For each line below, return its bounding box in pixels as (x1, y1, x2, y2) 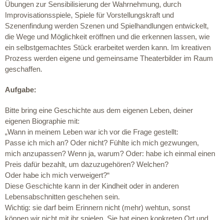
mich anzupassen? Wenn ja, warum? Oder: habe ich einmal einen (5, 149, 215, 158)
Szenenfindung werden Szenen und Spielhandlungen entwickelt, (5, 22, 209, 30)
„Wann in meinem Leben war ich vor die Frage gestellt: (5, 128, 178, 136)
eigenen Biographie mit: (5, 117, 80, 125)
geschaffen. (5, 65, 42, 73)
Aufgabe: (5, 85, 36, 94)
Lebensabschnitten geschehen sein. (5, 192, 120, 201)
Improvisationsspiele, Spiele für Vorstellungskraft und (5, 11, 174, 19)
